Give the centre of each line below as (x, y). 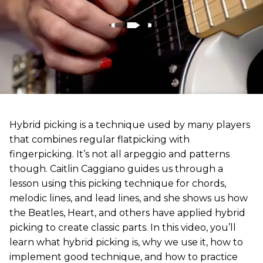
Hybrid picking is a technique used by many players (130, 125)
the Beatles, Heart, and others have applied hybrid (127, 213)
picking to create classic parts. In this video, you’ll (123, 228)
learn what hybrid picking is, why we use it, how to (126, 242)
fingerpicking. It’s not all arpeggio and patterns (119, 154)
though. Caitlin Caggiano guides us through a (116, 169)
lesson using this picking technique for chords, (118, 184)
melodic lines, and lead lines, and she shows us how (129, 198)
